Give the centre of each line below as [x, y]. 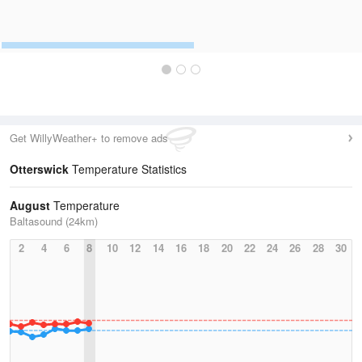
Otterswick [39, 169]
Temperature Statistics [128, 169]
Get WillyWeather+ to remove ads [89, 138]
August [30, 205]
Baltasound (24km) [54, 221]
